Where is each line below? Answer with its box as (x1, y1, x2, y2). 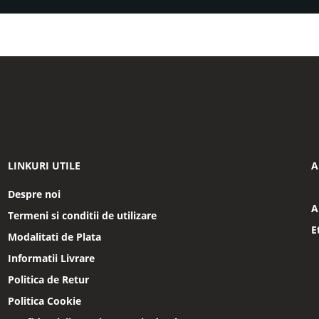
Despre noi (7, 187, 61, 201)
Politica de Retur (7, 273, 89, 286)
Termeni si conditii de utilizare (7, 209, 157, 222)
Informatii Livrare (7, 251, 95, 265)
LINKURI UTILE (7, 159, 80, 172)
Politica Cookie (7, 294, 81, 308)
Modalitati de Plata (7, 230, 101, 244)
